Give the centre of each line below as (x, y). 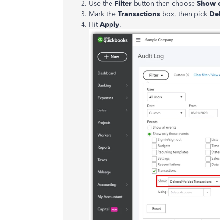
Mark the (103, 14)
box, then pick (186, 14)
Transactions (140, 14)
